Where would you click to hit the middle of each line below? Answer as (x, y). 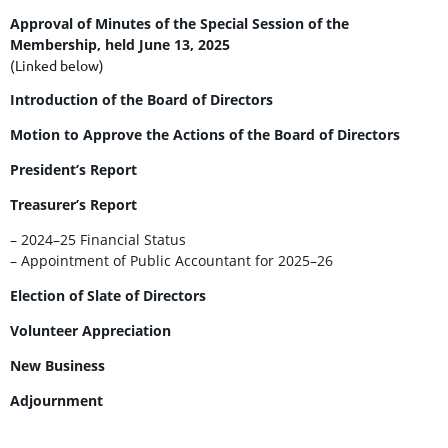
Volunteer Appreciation (90, 331)
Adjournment (56, 401)
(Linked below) (57, 65)
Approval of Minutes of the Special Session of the (179, 24)
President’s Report (73, 170)
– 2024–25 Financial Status (98, 240)
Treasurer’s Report (73, 205)
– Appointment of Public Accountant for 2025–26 (171, 261)
